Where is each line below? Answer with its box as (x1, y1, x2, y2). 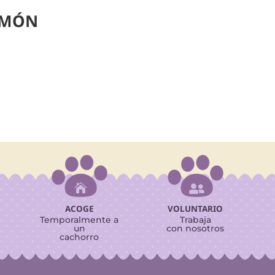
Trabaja (179, 214, 211, 225)
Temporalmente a (40, 214, 119, 225)
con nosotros (166, 222, 225, 234)
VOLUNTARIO (168, 203, 223, 214)
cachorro (60, 231, 99, 242)
